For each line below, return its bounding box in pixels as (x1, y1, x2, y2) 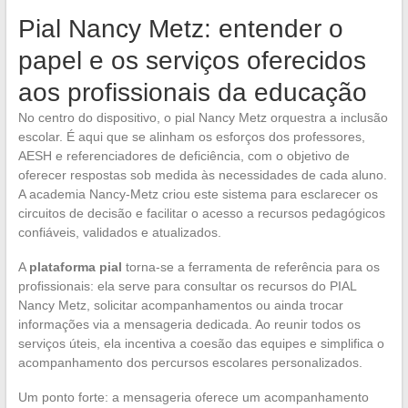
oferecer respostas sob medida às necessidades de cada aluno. (17, 167, 387, 182)
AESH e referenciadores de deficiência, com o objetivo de (17, 148, 350, 163)
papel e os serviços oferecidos (17, 46, 366, 75)
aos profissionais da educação (17, 77, 367, 107)
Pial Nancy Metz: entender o (17, 14, 343, 43)
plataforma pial (28, 259, 122, 274)
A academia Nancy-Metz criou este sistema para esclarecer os (17, 186, 378, 201)
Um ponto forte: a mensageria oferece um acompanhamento (17, 389, 369, 404)
